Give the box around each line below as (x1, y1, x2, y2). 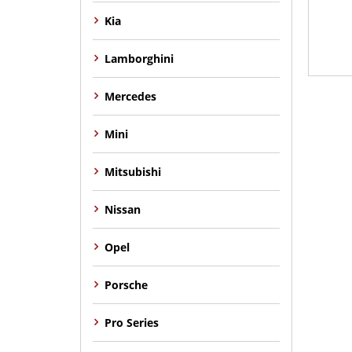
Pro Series (104, 314, 159, 330)
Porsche (104, 277, 148, 292)
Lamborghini (104, 50, 174, 66)
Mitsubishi (104, 163, 161, 179)
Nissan (104, 201, 141, 217)
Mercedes (104, 88, 156, 104)
